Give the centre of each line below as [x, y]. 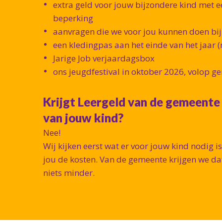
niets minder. [69, 173]
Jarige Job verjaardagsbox [104, 58]
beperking [73, 18]
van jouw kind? [83, 118]
